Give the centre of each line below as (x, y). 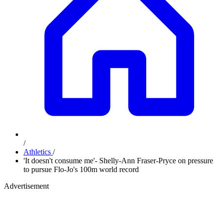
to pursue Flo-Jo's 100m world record (81, 169)
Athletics (38, 152)
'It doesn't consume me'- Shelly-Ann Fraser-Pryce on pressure (118, 161)
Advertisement (26, 186)
